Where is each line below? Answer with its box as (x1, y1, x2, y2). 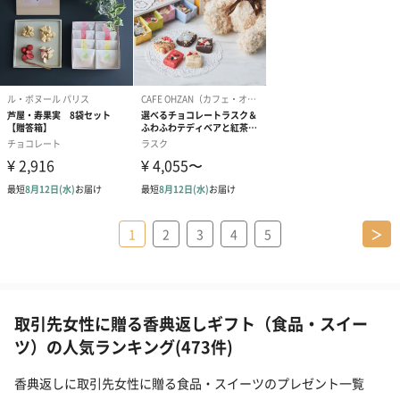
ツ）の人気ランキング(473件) (14, 335, 233, 359)
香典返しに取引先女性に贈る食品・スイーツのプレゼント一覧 (14, 374, 364, 393)
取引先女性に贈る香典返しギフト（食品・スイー (14, 312, 368, 336)
